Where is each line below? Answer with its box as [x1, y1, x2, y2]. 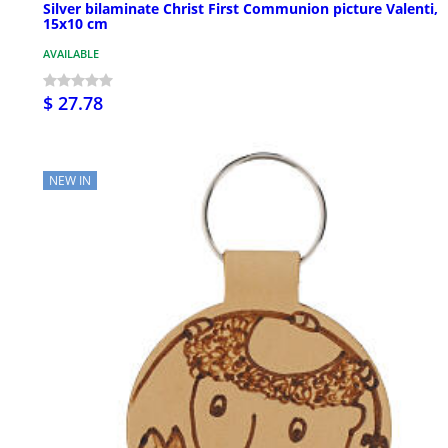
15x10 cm [43, 13, 108, 33]
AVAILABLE [43, 45, 99, 61]
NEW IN [49, 171, 91, 189]
